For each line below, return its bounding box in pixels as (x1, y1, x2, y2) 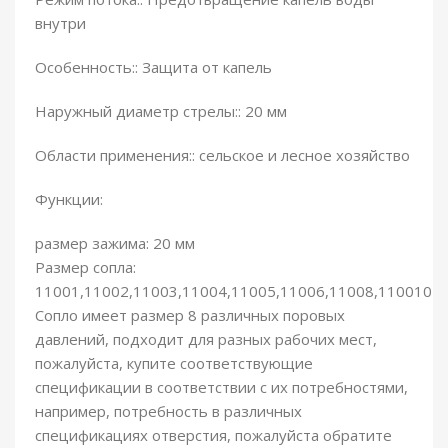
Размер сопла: (35, 257, 136, 278)
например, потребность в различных (35, 401, 302, 422)
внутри (35, 13, 86, 34)
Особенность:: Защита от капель (35, 57, 272, 78)
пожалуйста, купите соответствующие (35, 353, 313, 374)
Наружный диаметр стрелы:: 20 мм (35, 101, 287, 122)
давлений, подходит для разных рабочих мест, (35, 329, 377, 350)
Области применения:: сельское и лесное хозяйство (35, 145, 410, 166)
